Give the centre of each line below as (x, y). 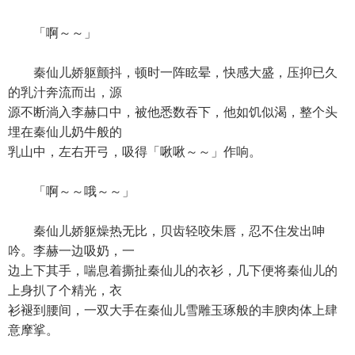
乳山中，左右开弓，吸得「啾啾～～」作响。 (135, 152)
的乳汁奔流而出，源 (65, 92)
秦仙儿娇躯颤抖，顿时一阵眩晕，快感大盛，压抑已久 (173, 73)
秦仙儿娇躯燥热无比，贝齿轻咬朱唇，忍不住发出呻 (166, 231)
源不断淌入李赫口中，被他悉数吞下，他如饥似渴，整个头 (173, 112)
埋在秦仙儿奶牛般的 (65, 132)
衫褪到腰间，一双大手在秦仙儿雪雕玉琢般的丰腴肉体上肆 (173, 310)
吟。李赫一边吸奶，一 (71, 251)
